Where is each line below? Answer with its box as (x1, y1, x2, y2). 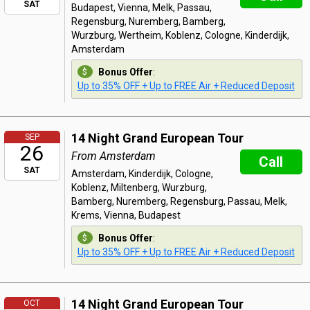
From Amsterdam (71, 149, 156, 163)
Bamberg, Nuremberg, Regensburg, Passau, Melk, (71, 196, 287, 207)
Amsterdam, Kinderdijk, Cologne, (71, 168, 213, 179)
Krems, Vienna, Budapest (71, 210, 181, 221)
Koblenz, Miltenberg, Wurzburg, (71, 182, 207, 193)
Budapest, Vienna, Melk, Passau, (71, 2, 212, 13)
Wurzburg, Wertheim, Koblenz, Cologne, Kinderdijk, (71, 30, 289, 41)
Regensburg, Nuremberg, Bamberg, (71, 16, 226, 27)
